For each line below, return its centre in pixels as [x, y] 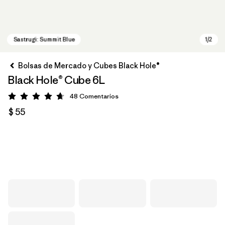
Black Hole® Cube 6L [57, 80]
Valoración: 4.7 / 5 [67, 98]
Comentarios [99, 96]
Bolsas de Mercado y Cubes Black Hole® [89, 66]
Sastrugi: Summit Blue [63, 152]
